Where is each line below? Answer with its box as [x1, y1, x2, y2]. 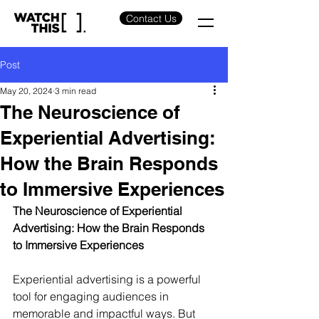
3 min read [55, 85, 96, 96]
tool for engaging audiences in [13, 289, 172, 303]
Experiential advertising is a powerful [13, 272, 204, 286]
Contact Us [125, 12, 177, 24]
